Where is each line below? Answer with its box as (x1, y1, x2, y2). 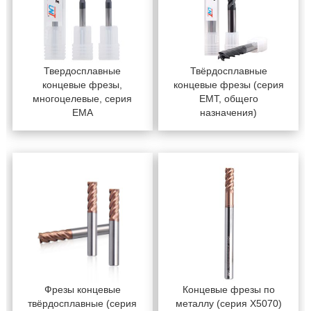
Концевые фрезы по (182, 283, 275, 295)
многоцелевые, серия (33, 93, 133, 105)
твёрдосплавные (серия (28, 297, 137, 309)
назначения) (200, 107, 258, 119)
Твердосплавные (44, 65, 121, 77)
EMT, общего (199, 93, 258, 105)
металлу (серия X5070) (175, 297, 282, 309)
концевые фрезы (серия (173, 79, 284, 91)
